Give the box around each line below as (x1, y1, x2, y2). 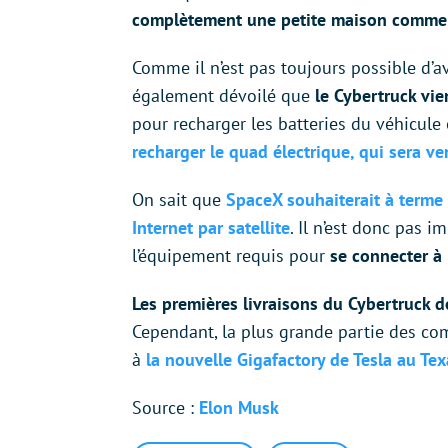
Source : (132, 396, 199, 420)
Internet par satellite (132, 216, 290, 240)
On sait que (132, 188, 226, 212)
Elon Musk (199, 396, 279, 420)
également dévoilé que (132, 84, 315, 108)
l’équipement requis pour (132, 244, 330, 268)
